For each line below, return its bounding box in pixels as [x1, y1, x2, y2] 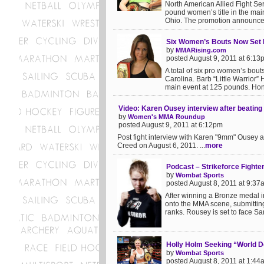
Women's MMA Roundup [128, 113, 205, 120]
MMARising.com [176, 47, 226, 54]
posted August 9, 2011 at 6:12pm [118, 121, 223, 129]
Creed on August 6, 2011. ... [117, 141, 205, 150]
